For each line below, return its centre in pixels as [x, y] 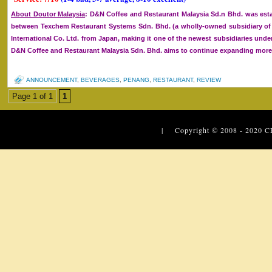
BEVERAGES [100, 80]
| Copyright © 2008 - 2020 [213, 130]
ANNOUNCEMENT [52, 80]
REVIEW [209, 80]
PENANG [136, 80]
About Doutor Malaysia [48, 14]
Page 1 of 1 [32, 96]
